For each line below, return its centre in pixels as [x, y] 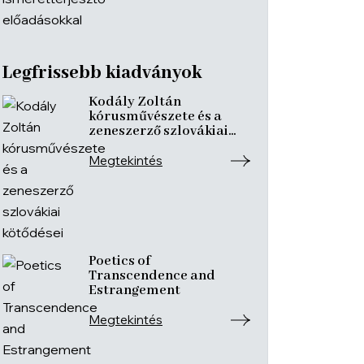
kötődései [120, 146]
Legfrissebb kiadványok [102, 73]
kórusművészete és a [155, 117]
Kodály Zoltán [135, 102]
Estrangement [134, 290]
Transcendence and [152, 276]
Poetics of [119, 261]
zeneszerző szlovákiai [158, 131]
